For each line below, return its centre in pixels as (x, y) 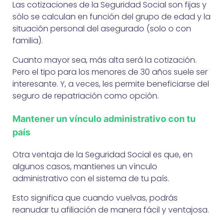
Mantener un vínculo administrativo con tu (104, 118)
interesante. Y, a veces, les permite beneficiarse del (111, 84)
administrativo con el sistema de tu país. (91, 178)
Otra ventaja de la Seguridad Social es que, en (103, 154)
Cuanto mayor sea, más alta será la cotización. (105, 60)
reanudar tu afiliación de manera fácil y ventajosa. (111, 210)
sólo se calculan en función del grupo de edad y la (111, 16)
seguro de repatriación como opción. (86, 96)
